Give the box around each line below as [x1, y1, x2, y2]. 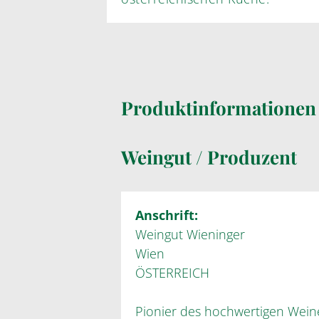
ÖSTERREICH [135, 264, 209, 281]
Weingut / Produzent [121, 145, 297, 169]
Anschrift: [135, 206, 198, 224]
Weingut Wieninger [135, 226, 245, 243]
